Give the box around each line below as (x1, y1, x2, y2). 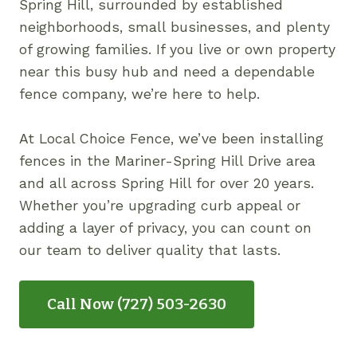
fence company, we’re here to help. (19, 86, 260, 102)
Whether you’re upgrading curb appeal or (19, 198, 300, 214)
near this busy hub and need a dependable (19, 64, 315, 80)
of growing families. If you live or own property (19, 41, 335, 57)
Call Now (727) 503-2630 (47, 295, 226, 313)
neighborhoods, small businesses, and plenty (19, 19, 330, 35)
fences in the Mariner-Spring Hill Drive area (19, 153, 316, 169)
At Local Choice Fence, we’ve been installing (19, 131, 324, 147)
